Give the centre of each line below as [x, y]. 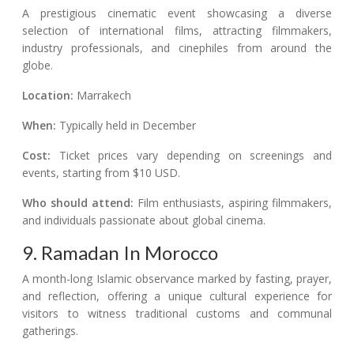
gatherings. [50, 331]
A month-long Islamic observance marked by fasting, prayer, [177, 279]
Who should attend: [78, 203]
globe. [38, 66]
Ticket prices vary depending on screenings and [191, 156]
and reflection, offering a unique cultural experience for [177, 296]
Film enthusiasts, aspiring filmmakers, [233, 203]
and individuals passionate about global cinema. [144, 220]
